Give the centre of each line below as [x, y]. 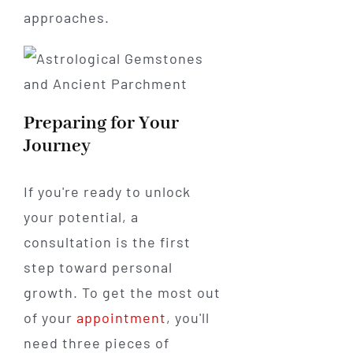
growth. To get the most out [122, 293]
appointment [121, 318]
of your [50, 318]
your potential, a [81, 217]
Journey [57, 146]
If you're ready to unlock [107, 192]
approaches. [66, 17]
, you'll [188, 318]
